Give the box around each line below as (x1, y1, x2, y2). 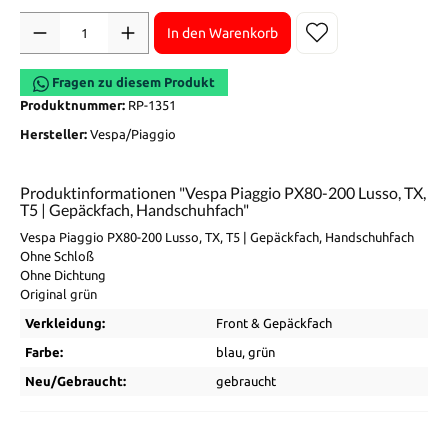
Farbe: (25, 345, 63, 360)
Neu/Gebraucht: (25, 374, 126, 389)
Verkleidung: (25, 316, 105, 331)
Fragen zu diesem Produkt (49, 75, 215, 90)
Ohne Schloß (20, 249, 94, 264)
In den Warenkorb (167, 24, 278, 41)
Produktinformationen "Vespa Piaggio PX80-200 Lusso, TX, (20, 183, 426, 203)
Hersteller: (20, 127, 90, 142)
